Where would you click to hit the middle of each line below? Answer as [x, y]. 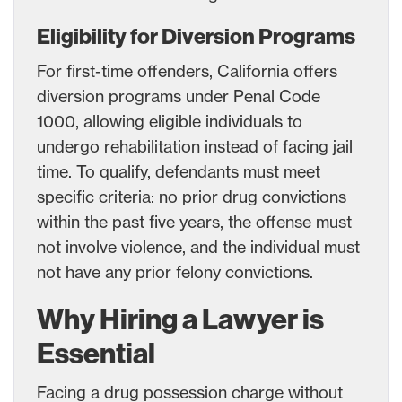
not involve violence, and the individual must [198, 246]
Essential [96, 353]
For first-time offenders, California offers [187, 70]
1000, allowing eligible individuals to [170, 121]
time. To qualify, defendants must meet [179, 171]
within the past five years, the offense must [194, 221]
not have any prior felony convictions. [175, 271]
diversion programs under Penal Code [179, 96]
